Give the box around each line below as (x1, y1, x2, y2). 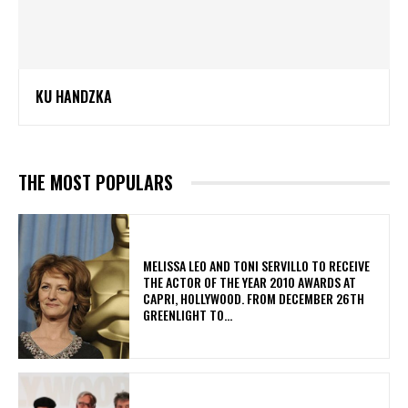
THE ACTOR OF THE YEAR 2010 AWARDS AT (143, 271, 357, 291)
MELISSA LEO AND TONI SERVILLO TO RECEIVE (143, 255, 371, 275)
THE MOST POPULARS (18, 168, 173, 197)
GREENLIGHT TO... (143, 304, 233, 324)
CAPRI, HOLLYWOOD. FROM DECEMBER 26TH (143, 288, 365, 308)
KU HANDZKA (36, 86, 112, 108)
